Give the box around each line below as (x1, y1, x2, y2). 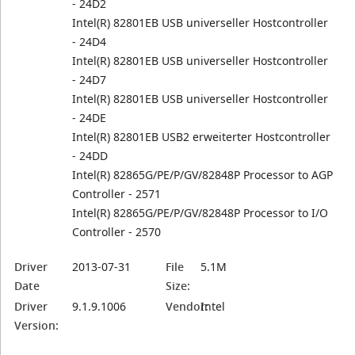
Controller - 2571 (72, 186, 162, 201)
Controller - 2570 (72, 224, 162, 239)
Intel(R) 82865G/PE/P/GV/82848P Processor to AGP (72, 167, 334, 182)
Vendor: (166, 299, 209, 314)
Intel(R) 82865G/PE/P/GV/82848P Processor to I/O (72, 205, 329, 220)
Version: (14, 318, 59, 333)
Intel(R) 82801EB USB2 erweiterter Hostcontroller (72, 129, 331, 144)
